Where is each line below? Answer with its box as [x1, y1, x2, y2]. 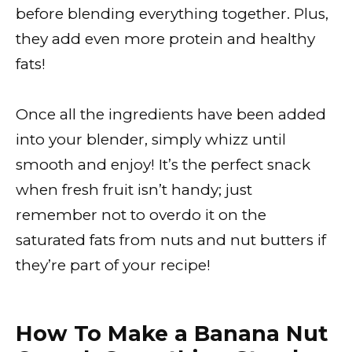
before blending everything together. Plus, [16, 5, 328, 24]
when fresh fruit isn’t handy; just [16, 181, 252, 200]
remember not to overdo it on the [16, 206, 266, 225]
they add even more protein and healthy [16, 30, 315, 49]
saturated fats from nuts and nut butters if [16, 231, 326, 250]
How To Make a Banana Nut [16, 321, 328, 347]
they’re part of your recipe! [16, 256, 211, 275]
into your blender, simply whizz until [16, 130, 286, 149]
